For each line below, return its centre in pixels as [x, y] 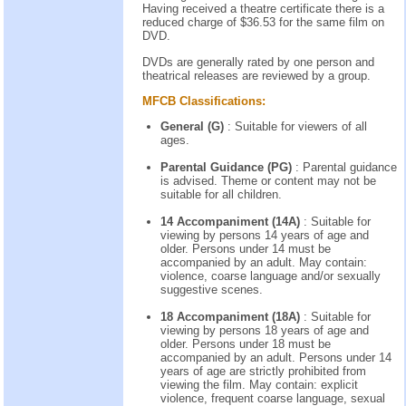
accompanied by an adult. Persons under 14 [276, 358]
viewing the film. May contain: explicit [259, 385]
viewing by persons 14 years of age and [265, 236]
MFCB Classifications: [204, 101]
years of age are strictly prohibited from [263, 372]
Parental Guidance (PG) [228, 168]
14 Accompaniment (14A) [232, 222]
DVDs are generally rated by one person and [258, 62]
